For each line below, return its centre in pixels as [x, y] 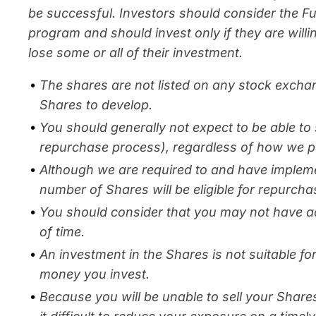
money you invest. [95, 274]
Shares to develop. [96, 105]
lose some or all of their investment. [135, 53]
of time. [62, 232]
